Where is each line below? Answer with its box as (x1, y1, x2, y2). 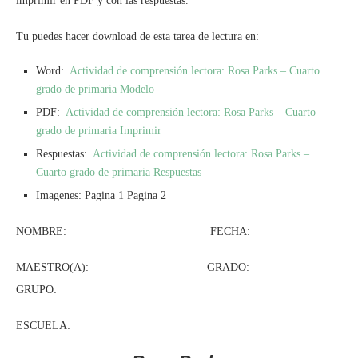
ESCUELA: (16, 319, 70, 332)
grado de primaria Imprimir (36, 124, 161, 137)
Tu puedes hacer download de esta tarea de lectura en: (16, 30, 259, 42)
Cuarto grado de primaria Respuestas (36, 165, 201, 178)
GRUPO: (16, 283, 57, 296)
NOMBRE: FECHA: (16, 225, 250, 237)
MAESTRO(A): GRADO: (16, 261, 310, 273)
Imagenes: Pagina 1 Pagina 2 (36, 189, 166, 201)
